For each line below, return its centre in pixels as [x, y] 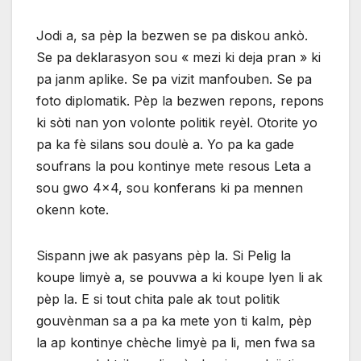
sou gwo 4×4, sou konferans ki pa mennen [170, 188]
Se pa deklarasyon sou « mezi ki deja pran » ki [178, 58]
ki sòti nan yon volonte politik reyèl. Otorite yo [177, 123]
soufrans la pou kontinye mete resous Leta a [174, 166]
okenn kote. [73, 210]
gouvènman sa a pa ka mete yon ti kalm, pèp [174, 321]
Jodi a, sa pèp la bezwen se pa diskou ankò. [172, 36]
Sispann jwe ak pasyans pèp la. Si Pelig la [164, 256]
